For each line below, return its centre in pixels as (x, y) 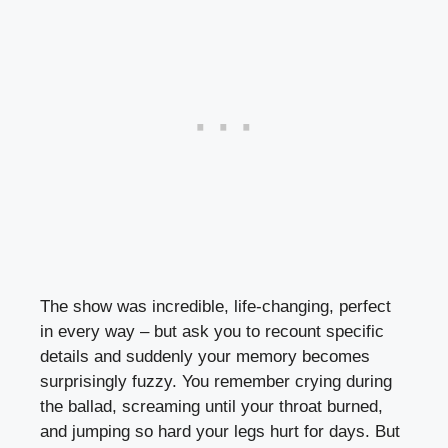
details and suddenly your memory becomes (205, 356)
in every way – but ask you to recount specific (212, 331)
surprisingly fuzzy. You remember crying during (216, 381)
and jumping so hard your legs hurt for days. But (220, 431)
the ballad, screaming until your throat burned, (211, 406)
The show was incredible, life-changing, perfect (215, 306)
